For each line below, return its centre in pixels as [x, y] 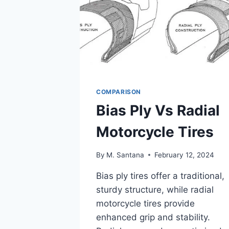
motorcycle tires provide [145, 203]
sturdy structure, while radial [155, 189]
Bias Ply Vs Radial [158, 111]
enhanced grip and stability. [153, 217]
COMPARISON [119, 92]
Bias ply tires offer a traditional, [160, 176]
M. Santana [125, 155]
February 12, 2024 [185, 155]
